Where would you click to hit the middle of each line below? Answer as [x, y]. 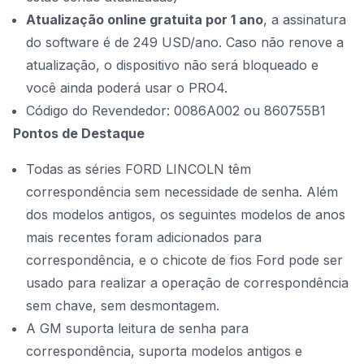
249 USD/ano [176, 42]
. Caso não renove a [281, 42]
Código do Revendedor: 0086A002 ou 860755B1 [176, 110]
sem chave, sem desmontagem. [123, 305]
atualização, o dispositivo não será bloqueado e [172, 65]
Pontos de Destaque [79, 133]
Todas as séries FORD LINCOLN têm [139, 169]
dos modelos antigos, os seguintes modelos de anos [186, 214]
